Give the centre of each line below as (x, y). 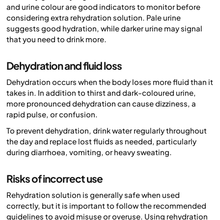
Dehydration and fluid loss (64, 65)
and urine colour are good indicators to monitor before (103, 6)
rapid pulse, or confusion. (52, 114)
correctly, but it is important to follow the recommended (106, 206)
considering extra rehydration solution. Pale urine (94, 17)
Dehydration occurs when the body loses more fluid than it (110, 82)
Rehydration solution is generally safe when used (93, 195)
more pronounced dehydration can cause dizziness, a (101, 104)
